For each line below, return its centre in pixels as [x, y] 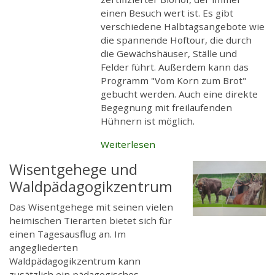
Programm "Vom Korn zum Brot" [174, 81]
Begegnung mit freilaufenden [167, 108]
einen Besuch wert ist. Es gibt [167, 13]
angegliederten [44, 248]
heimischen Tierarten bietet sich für [91, 221]
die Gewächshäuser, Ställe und [169, 54]
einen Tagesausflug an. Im [68, 234]
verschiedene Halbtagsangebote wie [183, 27]
